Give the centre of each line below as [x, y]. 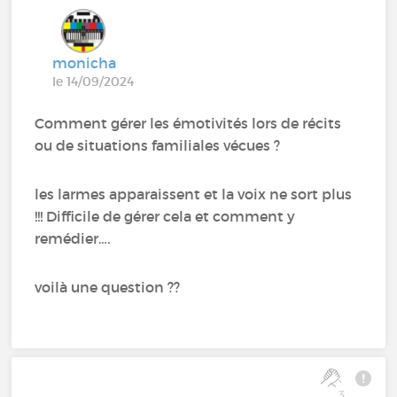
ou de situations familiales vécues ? [158, 145]
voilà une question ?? [108, 287]
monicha [85, 62]
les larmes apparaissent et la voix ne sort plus [194, 194]
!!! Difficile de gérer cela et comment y [165, 216]
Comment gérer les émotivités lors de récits [188, 123]
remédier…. [73, 238]
